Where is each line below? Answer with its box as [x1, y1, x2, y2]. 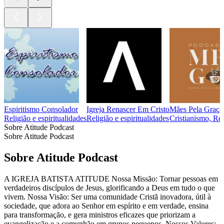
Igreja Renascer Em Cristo [86, 105, 169, 114]
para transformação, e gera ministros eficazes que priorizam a [4, 210, 195, 219]
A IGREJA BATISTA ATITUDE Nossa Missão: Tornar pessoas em [4, 174, 218, 183]
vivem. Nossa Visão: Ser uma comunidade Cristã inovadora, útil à [4, 192, 211, 201]
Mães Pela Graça [169, 105, 223, 114]
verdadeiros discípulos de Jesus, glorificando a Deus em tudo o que [4, 183, 215, 192]
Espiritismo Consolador [4, 105, 78, 114]
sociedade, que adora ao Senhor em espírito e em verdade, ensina [4, 201, 208, 210]
